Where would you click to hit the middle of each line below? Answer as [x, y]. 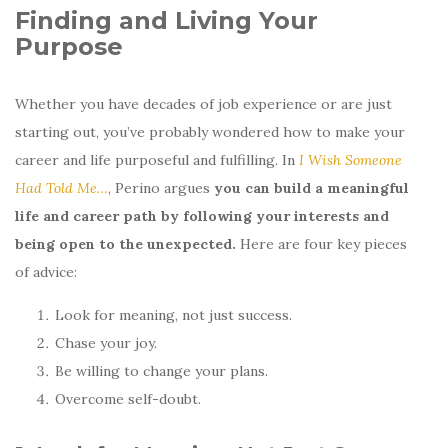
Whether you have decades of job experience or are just [203, 103]
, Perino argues [161, 187]
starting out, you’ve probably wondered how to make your [210, 131]
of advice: [46, 271]
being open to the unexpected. [125, 243]
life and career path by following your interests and [202, 215]
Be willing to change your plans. [161, 370]
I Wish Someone [350, 159]
